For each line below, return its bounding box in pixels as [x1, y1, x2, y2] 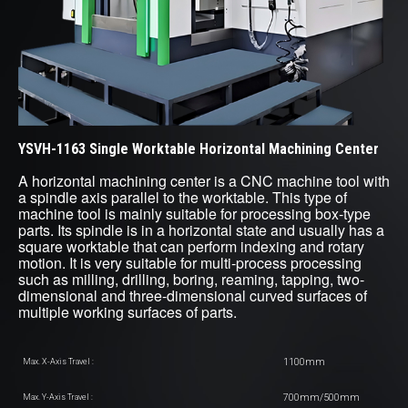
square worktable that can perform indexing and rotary [18, 236, 364, 257]
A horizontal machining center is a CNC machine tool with [18, 170, 390, 191]
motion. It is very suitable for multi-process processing [18, 252, 362, 273]
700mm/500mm [282, 391, 360, 403]
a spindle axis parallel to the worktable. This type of [18, 187, 347, 208]
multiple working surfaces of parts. [18, 301, 237, 322]
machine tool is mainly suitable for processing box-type [18, 203, 371, 224]
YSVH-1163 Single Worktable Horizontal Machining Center [18, 140, 379, 158]
